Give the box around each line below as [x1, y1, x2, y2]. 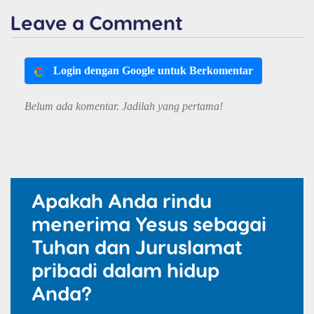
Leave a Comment [11, 11, 183, 34]
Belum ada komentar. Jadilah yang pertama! [25, 100, 223, 113]
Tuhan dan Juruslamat [32, 235, 243, 259]
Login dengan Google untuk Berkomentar [53, 64, 253, 77]
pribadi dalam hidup [32, 258, 219, 282]
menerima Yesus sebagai [32, 212, 266, 235]
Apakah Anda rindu [32, 189, 212, 212]
